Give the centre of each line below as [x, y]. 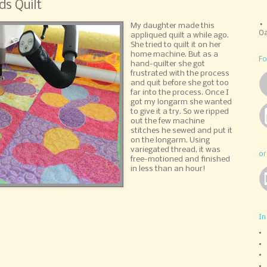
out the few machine [168, 121]
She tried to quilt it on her [176, 45]
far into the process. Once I [180, 92]
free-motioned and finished [181, 159]
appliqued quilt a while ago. [180, 35]
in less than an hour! [168, 169]
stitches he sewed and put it [182, 131]
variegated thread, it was [176, 150]
